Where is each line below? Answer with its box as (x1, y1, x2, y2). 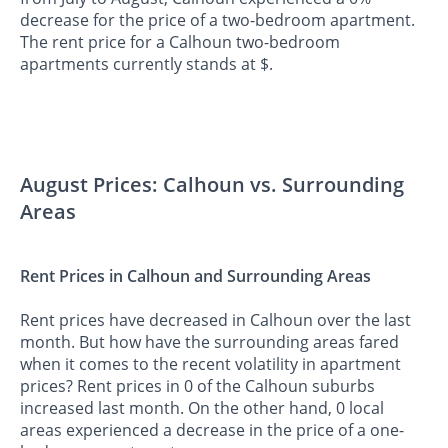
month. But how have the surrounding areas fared (20, 330, 399, 353)
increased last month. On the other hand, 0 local (20, 396, 384, 419)
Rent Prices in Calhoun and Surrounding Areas (20, 265, 371, 288)
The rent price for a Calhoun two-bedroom (20, 31, 340, 54)
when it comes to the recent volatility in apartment (20, 352, 401, 375)
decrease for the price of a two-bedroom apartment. (20, 9, 415, 32)
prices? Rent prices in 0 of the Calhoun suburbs (20, 374, 375, 397)
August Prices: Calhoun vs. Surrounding (20, 171, 404, 199)
